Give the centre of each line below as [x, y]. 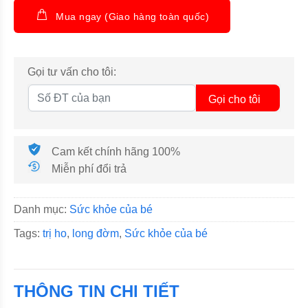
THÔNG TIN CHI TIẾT [97, 291]
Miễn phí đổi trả [89, 168]
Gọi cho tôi [234, 99]
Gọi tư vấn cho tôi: [72, 72]
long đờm [96, 233]
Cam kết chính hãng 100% [116, 151]
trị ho [55, 233]
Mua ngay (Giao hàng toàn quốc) [133, 16]
